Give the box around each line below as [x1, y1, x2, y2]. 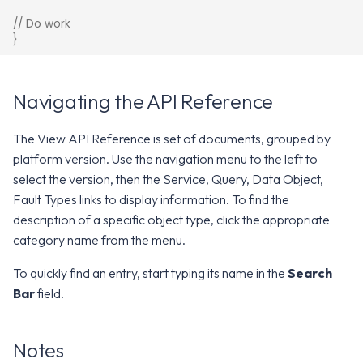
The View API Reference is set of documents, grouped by [13, 130, 331, 147]
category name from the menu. [13, 232, 186, 248]
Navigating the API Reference [13, 88, 273, 114]
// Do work [13, 15, 70, 32]
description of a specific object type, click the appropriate [13, 211, 330, 228]
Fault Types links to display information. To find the [13, 191, 289, 207]
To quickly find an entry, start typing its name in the [13, 265, 288, 281]
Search [288, 265, 332, 281]
